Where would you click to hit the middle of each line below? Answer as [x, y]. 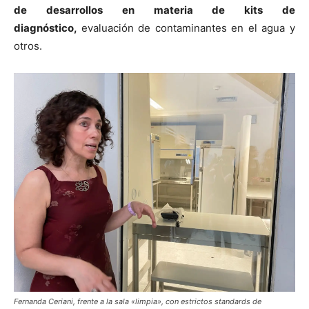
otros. [28, 46]
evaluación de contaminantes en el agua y [188, 28]
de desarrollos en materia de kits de [154, 10]
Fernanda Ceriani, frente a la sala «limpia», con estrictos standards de [138, 301]
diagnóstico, [48, 28]
